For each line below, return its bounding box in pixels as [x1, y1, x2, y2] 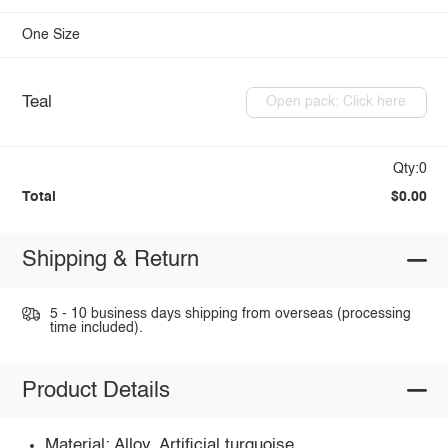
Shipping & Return [21, 249, 199, 272]
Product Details [21, 379, 170, 402]
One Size [21, 28, 80, 43]
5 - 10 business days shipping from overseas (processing [49, 306, 411, 321]
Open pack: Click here [266, 95, 407, 110]
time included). [49, 320, 143, 335]
